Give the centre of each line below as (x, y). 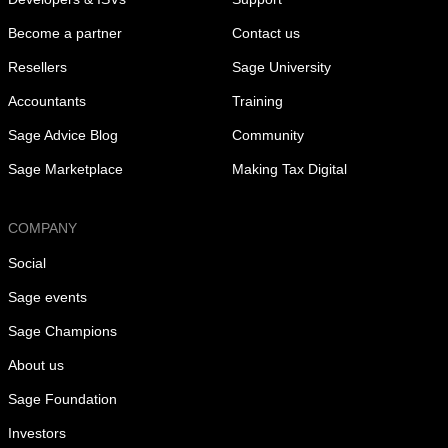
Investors (37, 432)
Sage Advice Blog (63, 134)
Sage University (281, 66)
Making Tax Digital (289, 168)
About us (36, 364)
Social (27, 262)
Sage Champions (62, 330)
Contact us (266, 32)
